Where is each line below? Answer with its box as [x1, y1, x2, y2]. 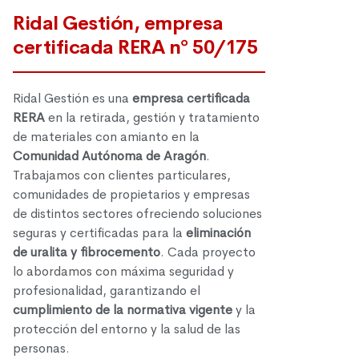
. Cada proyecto [160, 244, 256, 261]
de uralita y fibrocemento [13, 244, 160, 261]
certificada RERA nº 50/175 [13, 35, 257, 60]
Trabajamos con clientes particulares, [13, 167, 231, 184]
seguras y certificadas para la [13, 224, 186, 242]
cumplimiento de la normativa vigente [13, 301, 232, 319]
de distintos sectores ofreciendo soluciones [13, 205, 262, 223]
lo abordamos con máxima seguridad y [13, 263, 234, 280]
